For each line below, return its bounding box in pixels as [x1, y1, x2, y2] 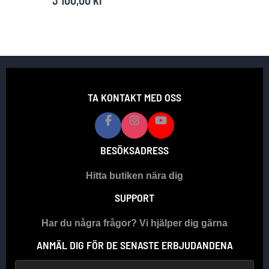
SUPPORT [115, 191, 154, 205]
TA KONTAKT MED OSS [88, 91, 181, 104]
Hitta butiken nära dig [86, 171, 183, 181]
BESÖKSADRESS [100, 144, 169, 157]
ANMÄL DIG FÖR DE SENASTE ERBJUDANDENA [36, 238, 233, 252]
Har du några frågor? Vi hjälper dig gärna [41, 218, 228, 229]
